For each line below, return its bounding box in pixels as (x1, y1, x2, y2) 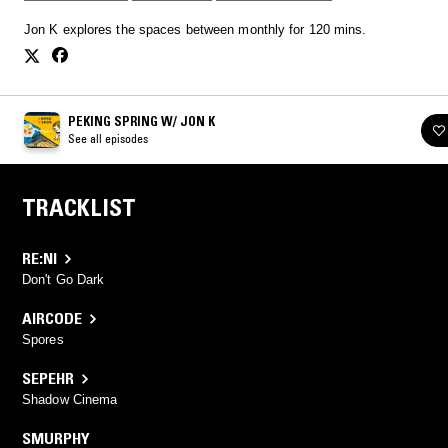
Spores (22, 332, 64, 348)
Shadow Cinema (22, 392, 118, 408)
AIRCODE (22, 308, 82, 329)
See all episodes (68, 131, 148, 147)
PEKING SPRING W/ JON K (68, 113, 215, 130)
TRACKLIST (22, 193, 136, 223)
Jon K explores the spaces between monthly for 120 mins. (24, 22, 367, 38)
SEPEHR (22, 368, 74, 389)
